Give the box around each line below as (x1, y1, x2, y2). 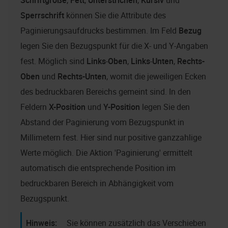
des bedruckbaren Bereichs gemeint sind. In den (20, 86, 191, 98)
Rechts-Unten (58, 71, 106, 82)
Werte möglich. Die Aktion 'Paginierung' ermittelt (20, 147, 192, 159)
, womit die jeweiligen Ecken (106, 71, 206, 82)
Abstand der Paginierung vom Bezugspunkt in (20, 117, 184, 128)
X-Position (49, 101, 85, 113)
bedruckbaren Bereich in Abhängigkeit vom (20, 178, 174, 189)
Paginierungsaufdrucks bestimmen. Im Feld (20, 25, 179, 37)
